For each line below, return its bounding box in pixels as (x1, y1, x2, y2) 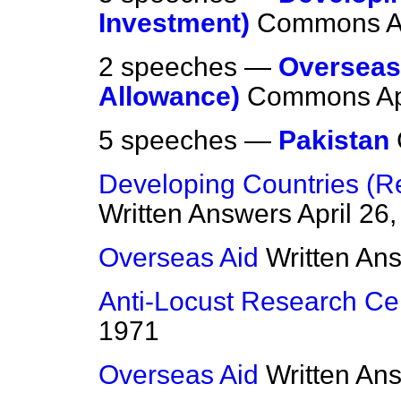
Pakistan (278, 125, 389, 156)
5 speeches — (98, 125, 278, 156)
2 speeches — (98, 52, 278, 82)
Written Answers (98, 199, 292, 229)
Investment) (98, 8, 250, 38)
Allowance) (98, 81, 240, 112)
